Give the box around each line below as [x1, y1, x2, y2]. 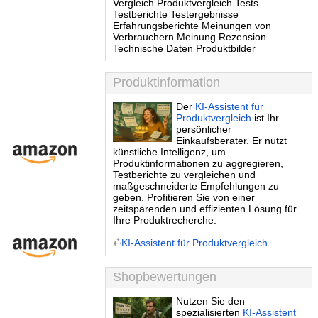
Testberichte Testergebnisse [113, 9, 238, 20]
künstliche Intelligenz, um [113, 146, 226, 158]
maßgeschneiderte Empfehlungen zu [113, 180, 279, 192]
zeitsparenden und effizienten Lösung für [113, 203, 297, 214]
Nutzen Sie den [176, 295, 246, 307]
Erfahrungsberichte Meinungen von [113, 20, 271, 31]
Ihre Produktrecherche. [113, 214, 216, 226]
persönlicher [176, 124, 232, 135]
